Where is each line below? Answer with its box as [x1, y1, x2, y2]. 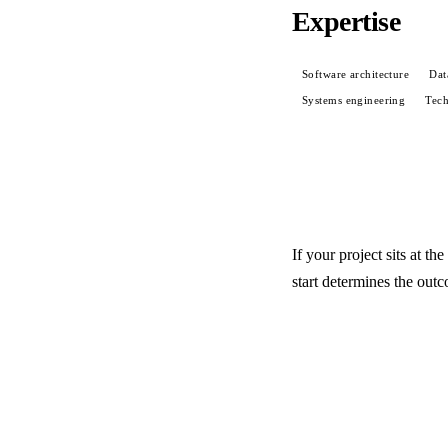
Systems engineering [302, 94, 406, 106]
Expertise [292, 6, 400, 37]
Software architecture [302, 68, 410, 80]
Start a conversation [320, 335, 443, 351]
